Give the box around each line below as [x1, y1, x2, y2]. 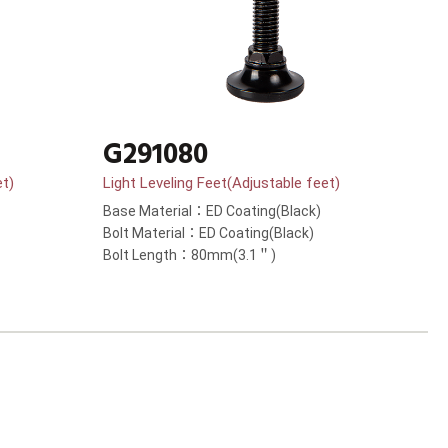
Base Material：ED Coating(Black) [103, 203, 321, 220]
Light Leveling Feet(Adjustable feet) [103, 174, 340, 193]
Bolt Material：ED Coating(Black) [103, 225, 314, 242]
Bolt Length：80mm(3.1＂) [103, 247, 276, 264]
